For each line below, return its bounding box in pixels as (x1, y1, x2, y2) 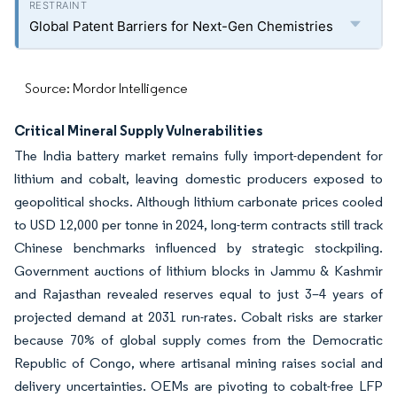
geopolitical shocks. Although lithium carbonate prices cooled (14, 193, 383, 210)
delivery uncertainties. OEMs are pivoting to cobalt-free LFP (14, 378, 383, 394)
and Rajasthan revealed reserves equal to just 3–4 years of (14, 285, 383, 302)
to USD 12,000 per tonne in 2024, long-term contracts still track (14, 216, 383, 233)
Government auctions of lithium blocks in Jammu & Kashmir (14, 262, 383, 279)
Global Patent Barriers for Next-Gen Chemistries (29, 18, 333, 35)
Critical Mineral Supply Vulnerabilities (14, 121, 263, 139)
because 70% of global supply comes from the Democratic (14, 331, 383, 348)
